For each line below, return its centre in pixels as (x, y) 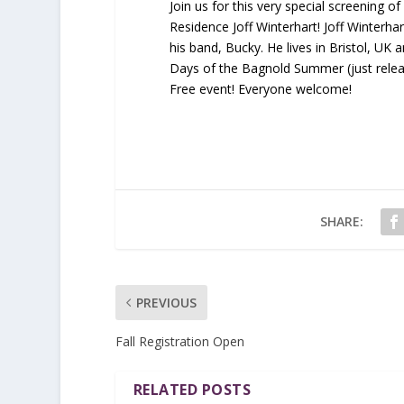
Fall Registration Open (179, 342)
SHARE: (342, 222)
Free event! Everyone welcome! (260, 89)
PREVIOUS (166, 303)
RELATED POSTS (192, 390)
